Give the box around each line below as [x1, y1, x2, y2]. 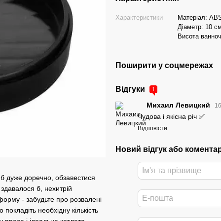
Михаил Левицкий [147, 101, 212, 110]
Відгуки [115, 85, 147, 93]
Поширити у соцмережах [115, 61, 213, 70]
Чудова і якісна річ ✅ [138, 112, 205, 121]
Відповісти [138, 125, 167, 132]
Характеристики [115, 14, 163, 21]
